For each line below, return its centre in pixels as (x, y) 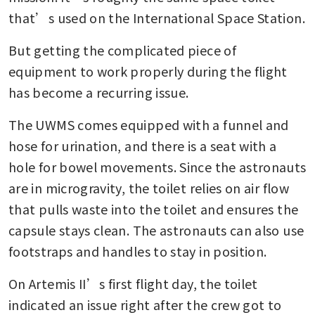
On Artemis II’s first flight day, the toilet (133, 284)
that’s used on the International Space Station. (157, 18)
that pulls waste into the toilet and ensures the (154, 209)
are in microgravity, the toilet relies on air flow (149, 188)
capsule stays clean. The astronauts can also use (156, 230)
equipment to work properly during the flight (148, 71)
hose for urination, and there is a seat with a (143, 146)
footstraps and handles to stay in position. (138, 251)
